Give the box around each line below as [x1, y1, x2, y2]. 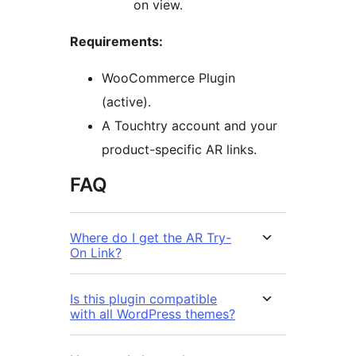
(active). [102, 94, 151, 110]
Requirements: [70, 33, 163, 50]
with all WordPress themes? [70, 306, 235, 323]
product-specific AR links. [102, 141, 257, 158]
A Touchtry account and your [102, 118, 277, 134]
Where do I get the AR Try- [70, 230, 231, 246]
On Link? [70, 245, 122, 261]
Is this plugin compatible [70, 291, 217, 308]
